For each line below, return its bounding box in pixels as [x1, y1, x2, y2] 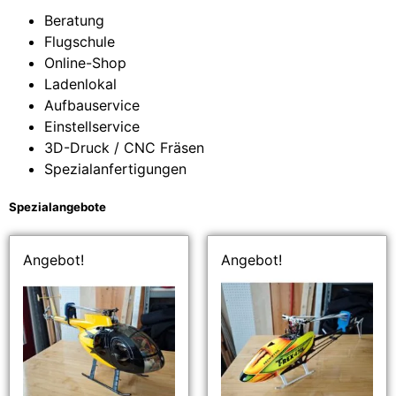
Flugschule [44, 33, 115, 51]
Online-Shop [44, 54, 126, 72]
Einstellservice [44, 118, 140, 136]
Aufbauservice [44, 96, 140, 115]
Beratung [44, 11, 104, 30]
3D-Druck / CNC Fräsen [44, 139, 204, 157]
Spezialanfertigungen [44, 160, 187, 179]
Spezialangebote [9, 200, 106, 215]
